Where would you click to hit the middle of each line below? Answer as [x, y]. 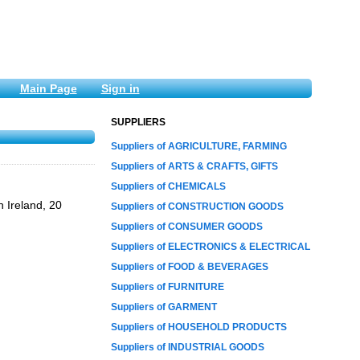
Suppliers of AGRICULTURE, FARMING [199, 146]
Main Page [48, 88]
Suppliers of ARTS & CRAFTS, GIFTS [194, 166]
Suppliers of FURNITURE [168, 287]
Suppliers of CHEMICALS [168, 186]
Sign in [120, 88]
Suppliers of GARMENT [164, 307]
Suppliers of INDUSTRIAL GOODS [188, 347]
